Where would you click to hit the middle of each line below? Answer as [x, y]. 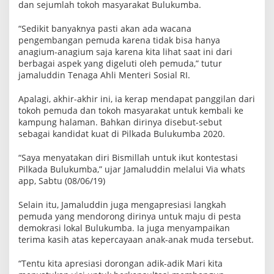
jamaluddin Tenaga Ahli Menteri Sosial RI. [104, 75]
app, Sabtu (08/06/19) [62, 181]
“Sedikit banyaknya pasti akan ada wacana [105, 28]
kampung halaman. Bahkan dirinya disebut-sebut [120, 122]
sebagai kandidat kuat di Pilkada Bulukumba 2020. [122, 134]
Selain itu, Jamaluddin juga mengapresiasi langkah [122, 205]
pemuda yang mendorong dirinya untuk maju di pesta [130, 216]
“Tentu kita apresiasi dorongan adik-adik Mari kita [120, 263]
